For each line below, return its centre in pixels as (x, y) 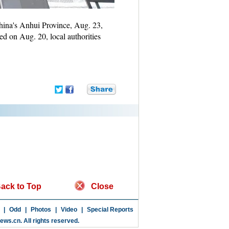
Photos (41, 210)
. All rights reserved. (50, 221)
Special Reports (110, 210)
